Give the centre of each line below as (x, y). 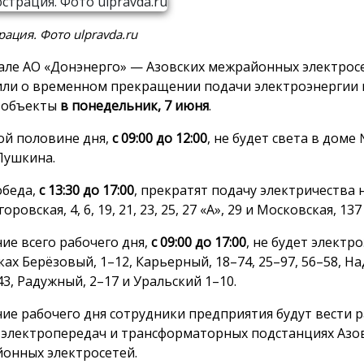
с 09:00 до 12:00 (160, 138)
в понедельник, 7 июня (134, 105)
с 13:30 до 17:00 (87, 190)
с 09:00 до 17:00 (199, 242)
